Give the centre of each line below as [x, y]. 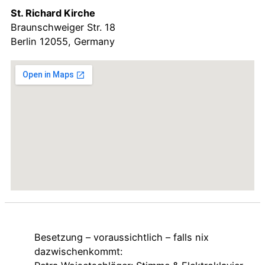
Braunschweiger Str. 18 [63, 27]
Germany [94, 41]
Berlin [24, 41]
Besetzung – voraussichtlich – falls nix [122, 237]
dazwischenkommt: [78, 252]
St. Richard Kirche [53, 13]
